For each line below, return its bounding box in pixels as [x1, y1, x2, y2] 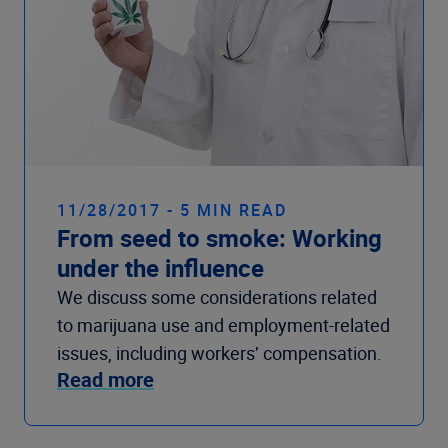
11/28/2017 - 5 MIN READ [57, 198, 287, 221]
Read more [57, 365, 154, 393]
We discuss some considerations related [57, 284, 377, 309]
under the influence [57, 251, 264, 284]
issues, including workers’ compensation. [57, 340, 382, 365]
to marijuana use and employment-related [57, 312, 390, 337]
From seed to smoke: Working [57, 221, 382, 254]
